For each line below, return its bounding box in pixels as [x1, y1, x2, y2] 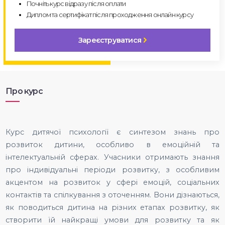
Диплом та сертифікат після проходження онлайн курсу [26, 11, 193, 19]
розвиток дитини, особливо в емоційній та [6, 140, 219, 149]
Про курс [6, 86, 43, 96]
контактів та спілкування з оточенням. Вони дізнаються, [6, 190, 219, 199]
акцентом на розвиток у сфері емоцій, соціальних [6, 177, 219, 187]
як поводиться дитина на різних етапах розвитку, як [6, 202, 219, 212]
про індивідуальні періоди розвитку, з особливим [6, 165, 219, 174]
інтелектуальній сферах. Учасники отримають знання [6, 152, 219, 162]
